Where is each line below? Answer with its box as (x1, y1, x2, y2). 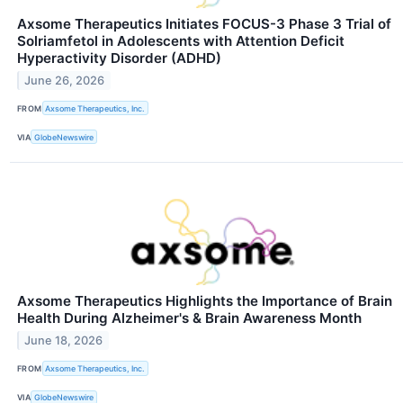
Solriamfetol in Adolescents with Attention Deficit (17, 32, 345, 50)
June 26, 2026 (24, 73, 105, 87)
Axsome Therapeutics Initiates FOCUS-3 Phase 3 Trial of (17, 15, 391, 33)
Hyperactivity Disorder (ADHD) (17, 49, 221, 67)
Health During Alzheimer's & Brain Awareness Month (17, 309, 362, 327)
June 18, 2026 (24, 334, 103, 348)
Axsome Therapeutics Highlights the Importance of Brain (17, 292, 392, 310)
